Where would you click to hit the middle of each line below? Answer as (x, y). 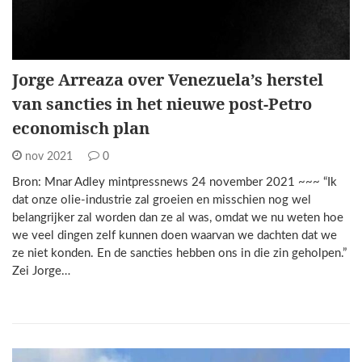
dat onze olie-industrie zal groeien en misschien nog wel (162, 200)
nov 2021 (49, 157)
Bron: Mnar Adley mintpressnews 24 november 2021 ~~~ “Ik (175, 182)
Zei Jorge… (41, 271)
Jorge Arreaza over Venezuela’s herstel (168, 80)
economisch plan (81, 128)
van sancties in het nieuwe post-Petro (162, 104)
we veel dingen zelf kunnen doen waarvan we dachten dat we (175, 236)
